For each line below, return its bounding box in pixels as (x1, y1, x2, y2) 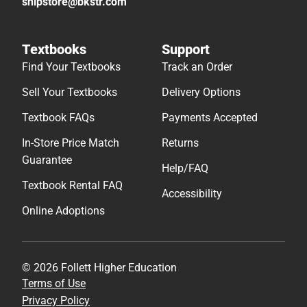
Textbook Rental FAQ (22, 178, 123, 192)
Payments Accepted (162, 110, 258, 124)
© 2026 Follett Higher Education (22, 260, 177, 274)
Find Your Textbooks (22, 60, 121, 73)
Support (162, 40, 210, 58)
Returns (162, 136, 199, 149)
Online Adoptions (22, 204, 105, 217)
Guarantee (22, 153, 72, 167)
